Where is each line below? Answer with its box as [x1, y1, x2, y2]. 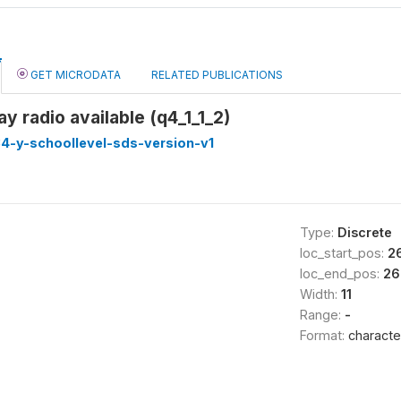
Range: [299, 307, 345, 322]
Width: [299, 286, 341, 302]
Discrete [337, 225, 392, 240]
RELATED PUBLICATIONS [151, 68, 283, 81]
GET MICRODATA [28, 68, 121, 81]
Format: [299, 328, 348, 343]
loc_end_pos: [299, 266, 383, 281]
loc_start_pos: [299, 245, 388, 260]
